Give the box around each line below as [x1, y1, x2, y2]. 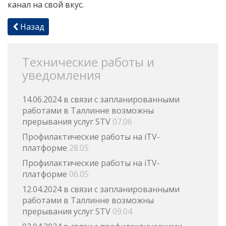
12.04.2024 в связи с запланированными [22, 184, 180, 195]
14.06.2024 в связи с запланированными [22, 94, 180, 105]
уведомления [22, 67, 101, 84]
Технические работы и [22, 53, 154, 71]
